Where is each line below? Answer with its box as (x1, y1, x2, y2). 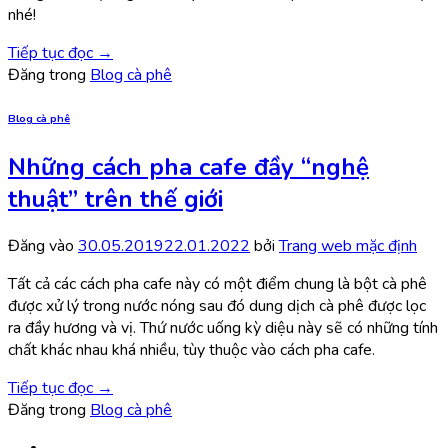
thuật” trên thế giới (8, 183, 223, 216)
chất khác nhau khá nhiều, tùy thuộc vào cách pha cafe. (8, 339, 375, 362)
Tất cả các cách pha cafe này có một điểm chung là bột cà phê (8, 273, 427, 296)
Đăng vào (8, 235, 78, 258)
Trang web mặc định (279, 235, 417, 258)
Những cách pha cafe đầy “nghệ (8, 151, 369, 184)
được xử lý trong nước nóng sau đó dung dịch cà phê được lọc (8, 295, 426, 318)
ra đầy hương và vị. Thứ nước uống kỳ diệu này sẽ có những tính (8, 317, 438, 340)
